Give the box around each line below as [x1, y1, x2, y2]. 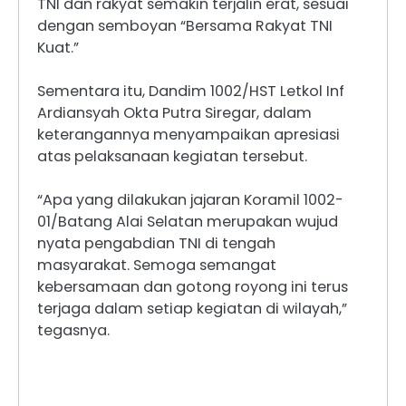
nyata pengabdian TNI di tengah [37, 233, 275, 255]
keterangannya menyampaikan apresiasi [37, 124, 340, 146]
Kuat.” [37, 37, 79, 59]
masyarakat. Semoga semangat [37, 255, 276, 276]
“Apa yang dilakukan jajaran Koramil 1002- [37, 189, 343, 211]
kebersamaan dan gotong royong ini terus [37, 276, 348, 298]
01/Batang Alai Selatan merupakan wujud [37, 211, 338, 233]
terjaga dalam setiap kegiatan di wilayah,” [37, 298, 347, 320]
